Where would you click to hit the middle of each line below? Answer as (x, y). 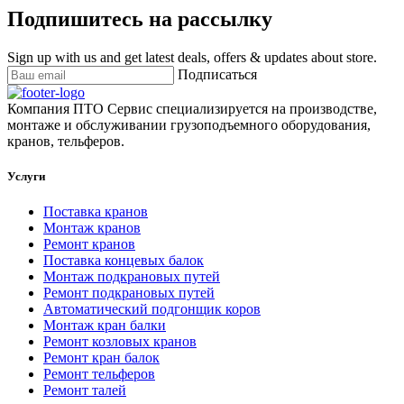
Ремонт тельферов (99, 374)
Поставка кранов (96, 212)
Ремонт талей (85, 390)
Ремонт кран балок (101, 358)
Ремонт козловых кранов (120, 342)
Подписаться (217, 74)
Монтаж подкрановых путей (132, 277)
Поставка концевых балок (124, 261)
